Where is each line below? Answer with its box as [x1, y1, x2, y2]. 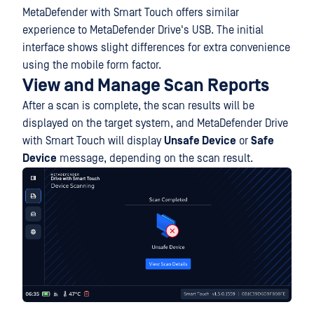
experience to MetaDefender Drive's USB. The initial [22, 24, 264, 36]
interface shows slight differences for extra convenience [22, 41, 290, 54]
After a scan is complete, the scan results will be [22, 100, 254, 112]
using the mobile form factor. [22, 59, 161, 71]
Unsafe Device [164, 135, 236, 147]
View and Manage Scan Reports [22, 76, 269, 96]
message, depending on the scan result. [57, 152, 253, 165]
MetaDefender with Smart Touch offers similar [22, 6, 239, 19]
